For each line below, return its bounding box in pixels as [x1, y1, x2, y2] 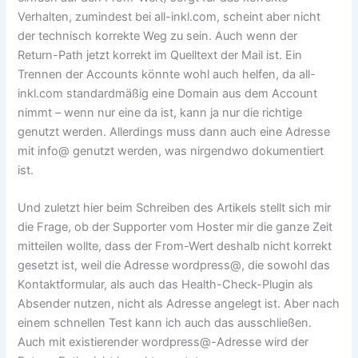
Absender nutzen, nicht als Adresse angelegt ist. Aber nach [18, 296, 340, 311]
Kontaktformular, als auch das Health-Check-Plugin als [18, 276, 314, 292]
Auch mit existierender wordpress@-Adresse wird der [18, 334, 309, 349]
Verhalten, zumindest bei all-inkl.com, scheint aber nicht [18, 9, 321, 24]
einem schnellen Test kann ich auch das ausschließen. [18, 315, 312, 330]
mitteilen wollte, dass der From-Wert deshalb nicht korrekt [18, 238, 332, 253]
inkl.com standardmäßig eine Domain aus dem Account [18, 86, 318, 101]
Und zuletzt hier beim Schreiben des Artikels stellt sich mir [18, 200, 332, 215]
